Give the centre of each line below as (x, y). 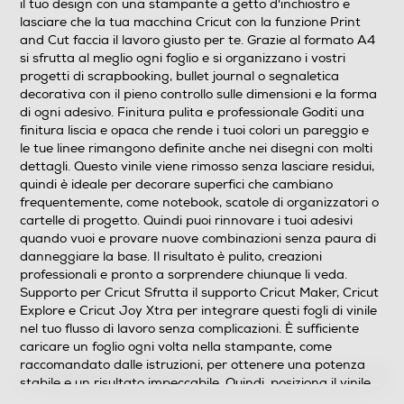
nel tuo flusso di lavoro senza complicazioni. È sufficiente (189, 329)
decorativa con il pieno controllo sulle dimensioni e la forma (198, 94)
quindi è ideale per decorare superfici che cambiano (176, 184)
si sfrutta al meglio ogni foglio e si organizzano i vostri (183, 58)
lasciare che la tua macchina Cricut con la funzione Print (190, 22)
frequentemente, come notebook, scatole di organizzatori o (199, 202)
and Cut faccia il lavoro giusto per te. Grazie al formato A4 (197, 40)
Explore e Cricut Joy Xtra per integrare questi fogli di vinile (198, 311)
